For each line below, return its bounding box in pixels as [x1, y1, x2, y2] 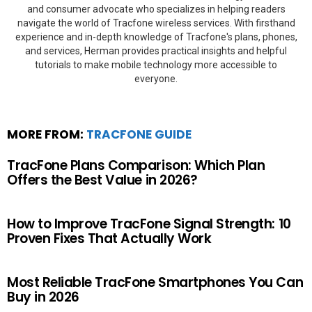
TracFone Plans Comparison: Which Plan [7, 155, 265, 175]
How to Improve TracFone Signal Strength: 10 [7, 214, 291, 233]
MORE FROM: [7, 125, 86, 143]
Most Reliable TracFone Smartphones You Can [7, 272, 304, 292]
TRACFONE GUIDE [86, 125, 192, 143]
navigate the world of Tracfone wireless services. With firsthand [17, 17, 295, 29]
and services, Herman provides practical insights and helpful [25, 45, 287, 56]
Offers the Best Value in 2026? [7, 170, 198, 189]
